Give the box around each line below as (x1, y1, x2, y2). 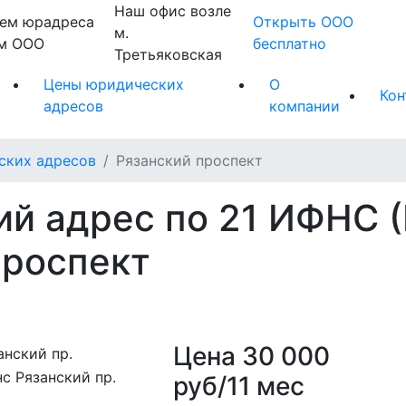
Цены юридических (43, 74, 184, 93)
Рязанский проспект (116, 150, 263, 169)
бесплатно (252, 34, 326, 53)
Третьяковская (113, 45, 222, 64)
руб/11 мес (172, 370, 304, 401)
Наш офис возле (113, 2, 231, 21)
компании (268, 96, 340, 115)
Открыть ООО (252, 13, 353, 32)
